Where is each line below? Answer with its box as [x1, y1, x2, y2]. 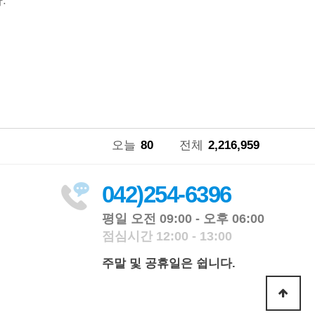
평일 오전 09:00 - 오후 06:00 [102, 212, 264, 226]
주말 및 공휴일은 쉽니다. [102, 257, 236, 270]
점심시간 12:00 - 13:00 [102, 229, 232, 243]
